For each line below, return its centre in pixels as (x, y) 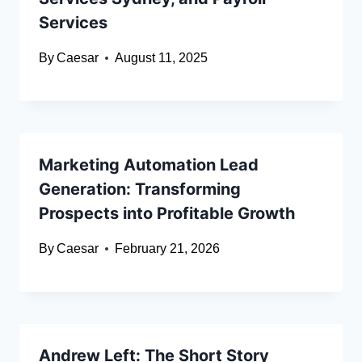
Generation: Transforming (140, 189)
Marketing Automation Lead (149, 165)
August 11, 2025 (162, 58)
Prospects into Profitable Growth (167, 214)
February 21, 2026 (168, 249)
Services (73, 23)
